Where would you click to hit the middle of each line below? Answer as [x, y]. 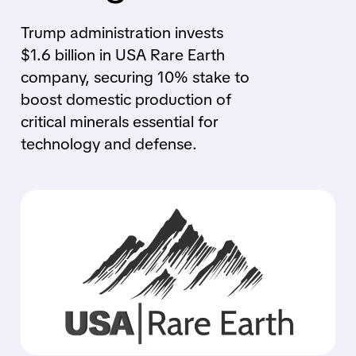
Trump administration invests [122, 33]
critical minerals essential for [119, 122]
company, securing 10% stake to [135, 77]
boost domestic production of [126, 99]
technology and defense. [108, 144]
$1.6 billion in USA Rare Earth [122, 55]
